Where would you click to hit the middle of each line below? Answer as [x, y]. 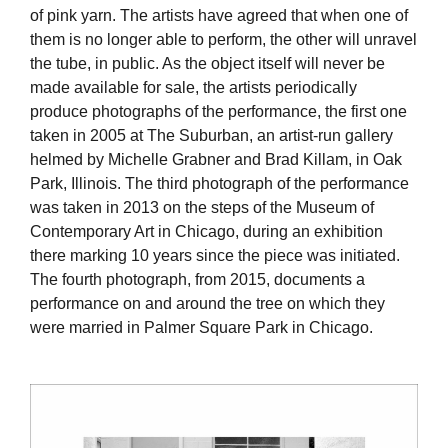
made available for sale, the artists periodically [193, 87]
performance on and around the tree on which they [207, 303]
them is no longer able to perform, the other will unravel [223, 39]
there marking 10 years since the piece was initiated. [215, 255]
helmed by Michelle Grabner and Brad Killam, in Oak [216, 159]
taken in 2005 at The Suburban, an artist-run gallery [211, 135]
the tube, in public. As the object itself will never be [207, 63]
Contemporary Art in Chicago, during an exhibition [206, 231]
